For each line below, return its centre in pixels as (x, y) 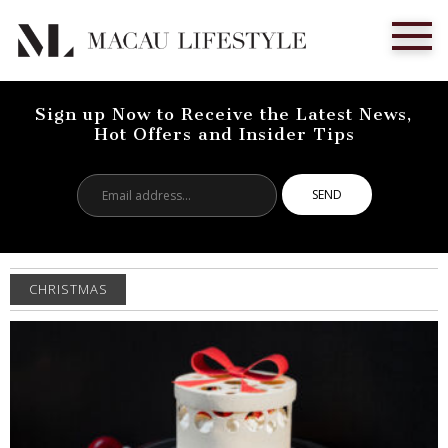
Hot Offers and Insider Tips (224, 134)
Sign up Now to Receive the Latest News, (224, 114)
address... (209, 205)
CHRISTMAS (68, 288)
